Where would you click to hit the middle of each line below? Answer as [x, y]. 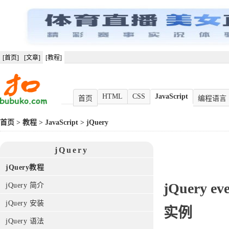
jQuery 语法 [25, 221]
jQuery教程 [25, 167]
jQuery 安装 [25, 203]
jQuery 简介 [25, 185]
